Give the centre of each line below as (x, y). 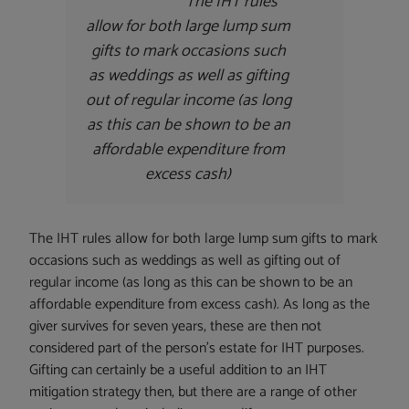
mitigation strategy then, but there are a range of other (194, 393)
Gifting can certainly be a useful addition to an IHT (178, 371)
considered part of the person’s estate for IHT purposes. (197, 349)
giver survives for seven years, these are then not (176, 327)
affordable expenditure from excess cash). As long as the (200, 305)
